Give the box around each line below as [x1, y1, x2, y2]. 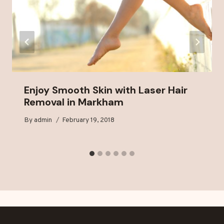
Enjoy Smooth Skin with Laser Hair [24, 83, 187, 97]
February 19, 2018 [62, 115, 115, 124]
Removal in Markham [24, 95, 123, 109]
